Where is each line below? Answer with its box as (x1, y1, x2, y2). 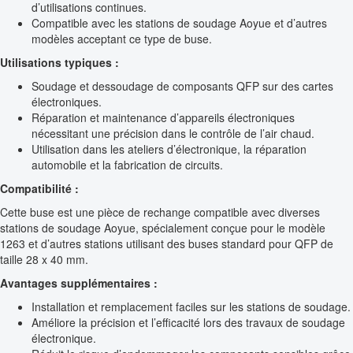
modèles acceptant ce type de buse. (32, 31, 212, 47)
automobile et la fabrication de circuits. (32, 157, 223, 173)
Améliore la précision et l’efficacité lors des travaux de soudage (32, 314, 345, 331)
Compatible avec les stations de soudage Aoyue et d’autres (32, 15, 327, 32)
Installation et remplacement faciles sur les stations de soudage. (32, 299, 351, 315)
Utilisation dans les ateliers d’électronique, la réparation (32, 141, 307, 158)
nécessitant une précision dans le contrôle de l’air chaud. (32, 125, 314, 142)
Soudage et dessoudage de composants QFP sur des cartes (32, 78, 333, 95)
